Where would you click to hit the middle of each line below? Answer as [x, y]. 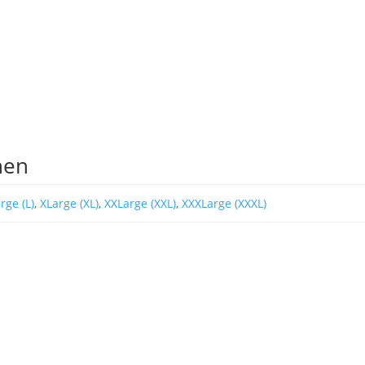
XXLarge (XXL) [140, 203]
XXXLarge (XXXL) [224, 203]
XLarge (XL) [69, 203]
